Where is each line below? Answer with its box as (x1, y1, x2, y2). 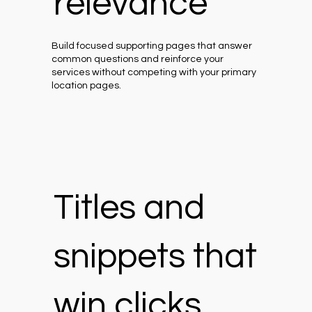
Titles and (53, 189, 205, 226)
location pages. (52, 81, 122, 91)
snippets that (53, 238, 257, 275)
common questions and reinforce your (52, 54, 224, 65)
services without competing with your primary (52, 68, 257, 78)
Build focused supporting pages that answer (52, 41, 253, 52)
